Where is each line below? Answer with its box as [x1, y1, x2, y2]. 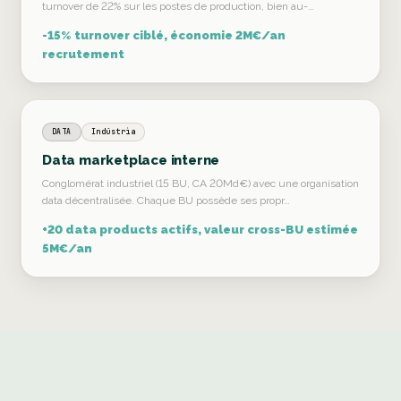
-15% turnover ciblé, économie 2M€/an [42, 29, 286, 42]
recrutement [42, 47, 124, 61]
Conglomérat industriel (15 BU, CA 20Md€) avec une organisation [42, 177, 359, 190]
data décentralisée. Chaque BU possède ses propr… [42, 194, 290, 207]
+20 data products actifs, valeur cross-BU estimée [42, 223, 358, 236]
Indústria [90, 127, 136, 136]
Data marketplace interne [42, 152, 220, 168]
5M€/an [42, 242, 92, 255]
